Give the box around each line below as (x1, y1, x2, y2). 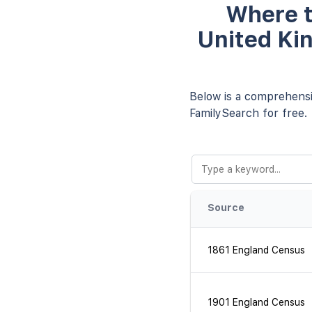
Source (208, 202, 244, 213)
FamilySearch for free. (189, 107, 307, 120)
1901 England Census (208, 297, 305, 308)
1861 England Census (208, 244, 305, 256)
